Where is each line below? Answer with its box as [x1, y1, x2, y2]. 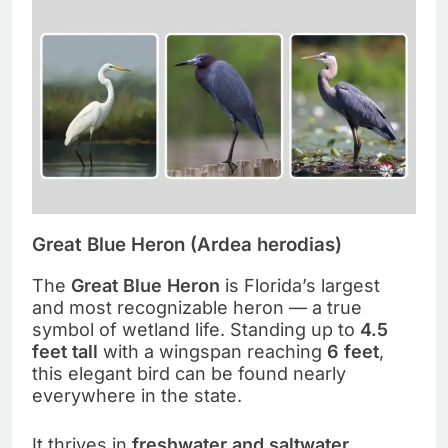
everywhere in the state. [32, 384, 242, 406]
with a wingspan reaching [98, 340, 327, 362]
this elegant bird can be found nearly [32, 362, 346, 384]
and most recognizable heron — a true [32, 296, 362, 318]
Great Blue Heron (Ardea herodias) [32, 233, 342, 257]
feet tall [32, 340, 98, 362]
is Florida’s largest [220, 274, 380, 296]
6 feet [327, 340, 379, 362]
